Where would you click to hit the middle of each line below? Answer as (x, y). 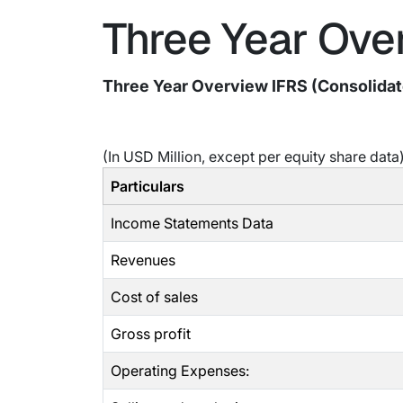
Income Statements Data (192, 223)
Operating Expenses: (180, 371)
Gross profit (151, 334)
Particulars (148, 186)
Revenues (143, 260)
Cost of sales (154, 297)
